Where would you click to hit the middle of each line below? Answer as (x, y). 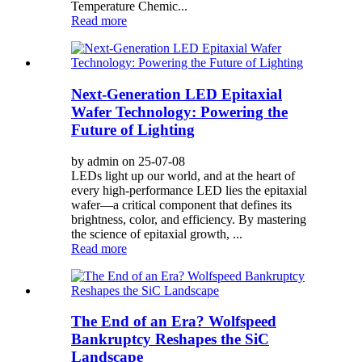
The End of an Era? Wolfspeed (174, 322)
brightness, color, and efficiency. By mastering (189, 219)
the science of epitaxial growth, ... (157, 234)
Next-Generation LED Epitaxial (177, 94)
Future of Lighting (133, 129)
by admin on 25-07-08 (128, 161)
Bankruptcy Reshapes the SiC (170, 339)
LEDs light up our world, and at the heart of (183, 175)
